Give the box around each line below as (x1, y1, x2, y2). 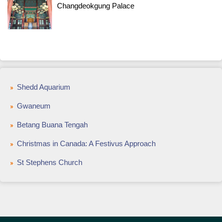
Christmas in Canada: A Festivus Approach (17, 139, 156, 148)
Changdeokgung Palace (57, 1, 134, 10)
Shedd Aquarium (17, 83, 70, 91)
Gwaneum (17, 102, 51, 110)
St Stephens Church (17, 158, 82, 166)
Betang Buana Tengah (17, 120, 88, 129)
